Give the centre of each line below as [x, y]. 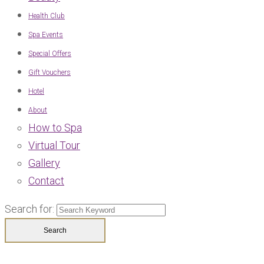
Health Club [47, 16]
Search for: [29, 209]
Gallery [44, 163]
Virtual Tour [54, 145]
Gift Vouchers [49, 72]
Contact [46, 180]
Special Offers [50, 53]
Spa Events [46, 34]
